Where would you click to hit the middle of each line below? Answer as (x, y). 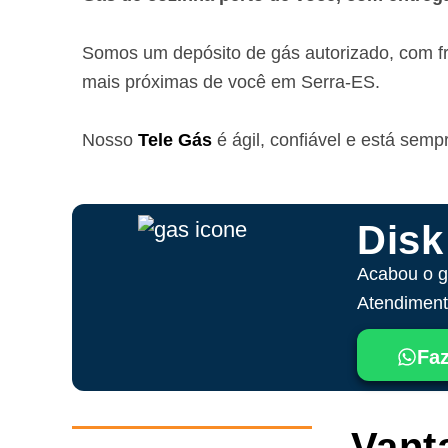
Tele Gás (175, 139)
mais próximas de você (176, 81)
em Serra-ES (323, 81)
